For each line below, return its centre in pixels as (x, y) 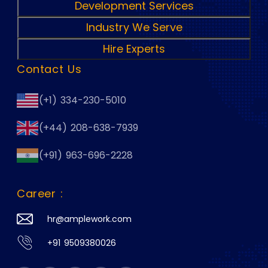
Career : (40, 194)
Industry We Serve (134, 28)
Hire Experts (134, 49)
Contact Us (49, 69)
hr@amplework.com (89, 219)
